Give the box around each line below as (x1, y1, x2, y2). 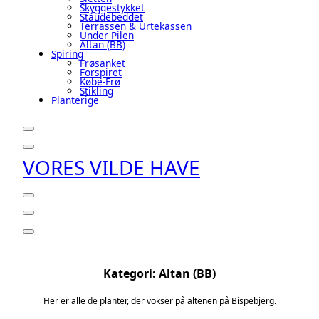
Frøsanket (80, 56, 125, 70)
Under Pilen (80, 28, 134, 42)
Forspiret (80, 66, 122, 79)
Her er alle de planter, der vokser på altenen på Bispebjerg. (43, 294, 276, 307)
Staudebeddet (80, 10, 143, 23)
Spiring (51, 47, 83, 61)
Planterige (51, 93, 99, 107)
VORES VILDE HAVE (23, 154, 200, 181)
